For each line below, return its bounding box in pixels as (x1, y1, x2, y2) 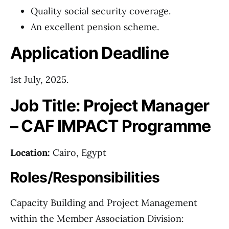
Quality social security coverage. (31, 5, 171, 17)
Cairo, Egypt (53, 147, 106, 158)
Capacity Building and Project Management (10, 197, 197, 209)
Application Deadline (10, 43, 169, 63)
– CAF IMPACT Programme (10, 116, 211, 136)
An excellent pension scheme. (31, 21, 159, 33)
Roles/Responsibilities (10, 169, 160, 186)
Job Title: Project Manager (10, 96, 210, 116)
